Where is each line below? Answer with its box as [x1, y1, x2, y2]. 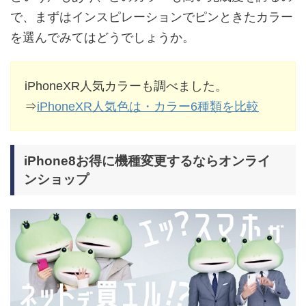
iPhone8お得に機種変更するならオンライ [24, 154, 270, 169]
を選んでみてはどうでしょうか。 [10, 31, 195, 45]
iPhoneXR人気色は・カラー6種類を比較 [37, 100, 259, 114]
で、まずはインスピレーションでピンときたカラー [10, 10, 293, 25]
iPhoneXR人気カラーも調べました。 [25, 79, 227, 94]
